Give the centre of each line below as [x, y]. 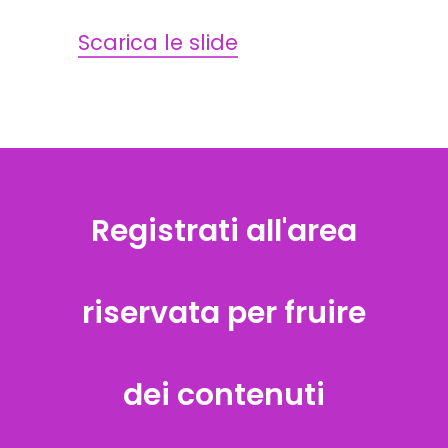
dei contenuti [224, 395]
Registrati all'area [224, 231]
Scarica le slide [157, 42]
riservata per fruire [224, 313]
